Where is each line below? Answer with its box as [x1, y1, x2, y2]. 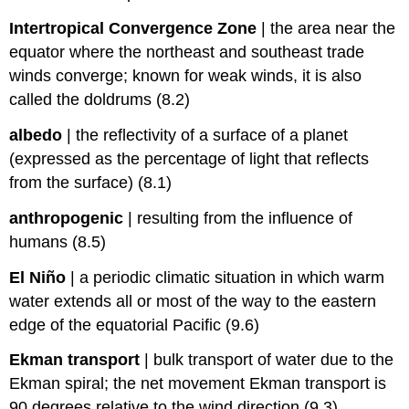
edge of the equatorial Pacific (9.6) [9, 315, 260, 334]
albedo [9, 126, 63, 145]
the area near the [270, 19, 396, 38]
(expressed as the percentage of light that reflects [9, 150, 370, 169]
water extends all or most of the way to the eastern [9, 291, 377, 310]
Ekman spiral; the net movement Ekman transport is [9, 374, 387, 393]
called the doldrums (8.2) [9, 90, 191, 110]
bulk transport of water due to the [153, 351, 394, 370]
